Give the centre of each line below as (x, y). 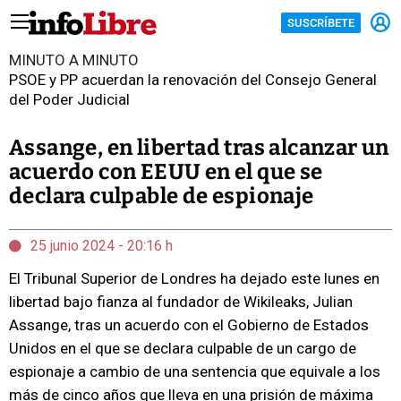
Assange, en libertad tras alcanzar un (199, 148)
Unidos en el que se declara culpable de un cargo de (183, 348)
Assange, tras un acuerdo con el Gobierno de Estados (189, 325)
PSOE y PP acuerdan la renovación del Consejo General (193, 80)
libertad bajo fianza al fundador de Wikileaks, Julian (181, 302)
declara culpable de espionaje (162, 196)
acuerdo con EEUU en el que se (166, 172)
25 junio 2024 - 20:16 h (102, 246)
